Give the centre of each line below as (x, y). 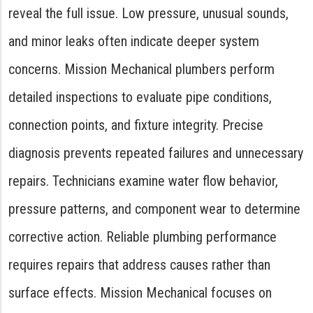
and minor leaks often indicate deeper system (134, 41)
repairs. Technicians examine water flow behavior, (143, 181)
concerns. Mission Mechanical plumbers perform (141, 69)
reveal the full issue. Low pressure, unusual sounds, (148, 13)
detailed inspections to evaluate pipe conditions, (140, 97)
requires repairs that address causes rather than (139, 265)
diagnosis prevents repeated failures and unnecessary (156, 153)
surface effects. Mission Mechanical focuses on (140, 293)
